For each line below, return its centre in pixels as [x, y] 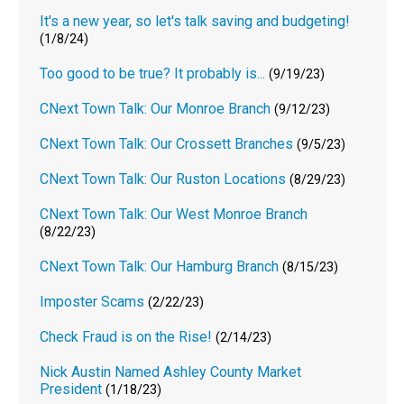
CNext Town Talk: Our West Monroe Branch [174, 214]
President [71, 389]
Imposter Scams [92, 301]
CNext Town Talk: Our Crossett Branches [167, 143]
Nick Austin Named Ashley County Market [171, 372]
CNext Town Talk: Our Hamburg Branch [160, 266]
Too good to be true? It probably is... [153, 73]
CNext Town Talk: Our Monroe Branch [156, 108]
